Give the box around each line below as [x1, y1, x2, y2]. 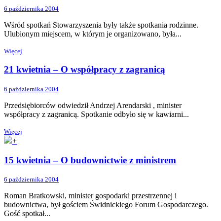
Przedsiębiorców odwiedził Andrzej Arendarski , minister [4, 101, 182, 110]
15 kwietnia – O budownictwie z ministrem [4, 154, 176, 165]
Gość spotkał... [4, 209, 50, 218]
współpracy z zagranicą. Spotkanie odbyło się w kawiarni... [4, 110, 189, 118]
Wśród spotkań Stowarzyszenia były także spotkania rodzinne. [4, 20, 198, 29]
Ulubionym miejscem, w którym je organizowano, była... [4, 29, 182, 38]
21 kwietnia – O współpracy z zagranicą [4, 64, 165, 75]
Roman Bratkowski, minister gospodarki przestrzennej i [4, 191, 177, 200]
